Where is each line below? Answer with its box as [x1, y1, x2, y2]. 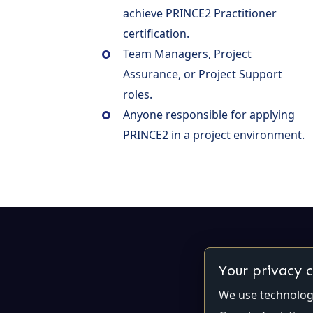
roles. [123, 86, 152, 102]
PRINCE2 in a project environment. [123, 126, 305, 143]
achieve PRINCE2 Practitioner [123, 5, 277, 21]
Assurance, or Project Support [123, 66, 282, 82]
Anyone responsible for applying [123, 106, 295, 122]
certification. [123, 25, 189, 41]
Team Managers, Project [123, 45, 252, 61]
